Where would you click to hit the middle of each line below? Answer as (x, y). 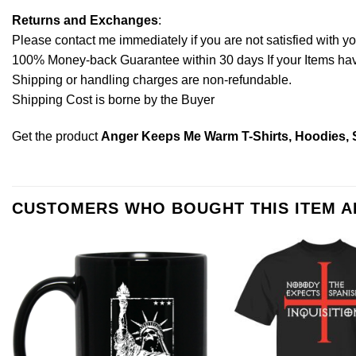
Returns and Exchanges (85, 20)
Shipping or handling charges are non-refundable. (152, 79)
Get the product (56, 136)
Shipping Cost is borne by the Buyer (113, 99)
